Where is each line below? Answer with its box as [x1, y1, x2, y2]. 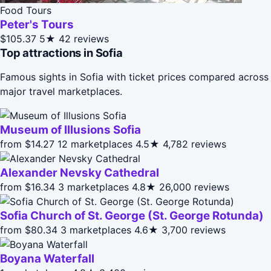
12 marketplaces [57, 137, 132, 150]
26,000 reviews [159, 180, 229, 193]
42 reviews [59, 32, 109, 45]
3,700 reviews [162, 223, 226, 236]
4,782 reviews [163, 137, 226, 150]
